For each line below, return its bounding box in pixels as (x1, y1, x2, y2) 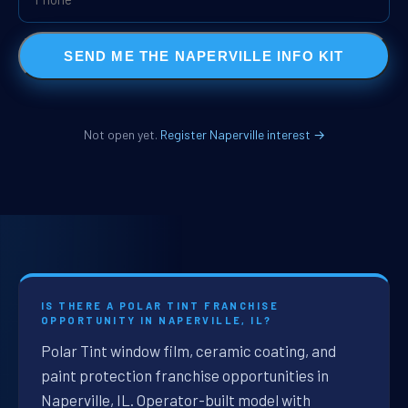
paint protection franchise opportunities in (41, 366, 329, 385)
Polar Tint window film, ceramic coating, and (41, 342, 336, 361)
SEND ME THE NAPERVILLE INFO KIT (64, 47, 344, 64)
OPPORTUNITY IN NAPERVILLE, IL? (41, 314, 272, 327)
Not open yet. (83, 127, 160, 143)
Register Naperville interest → (159, 127, 325, 143)
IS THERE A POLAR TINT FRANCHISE (41, 300, 280, 312)
